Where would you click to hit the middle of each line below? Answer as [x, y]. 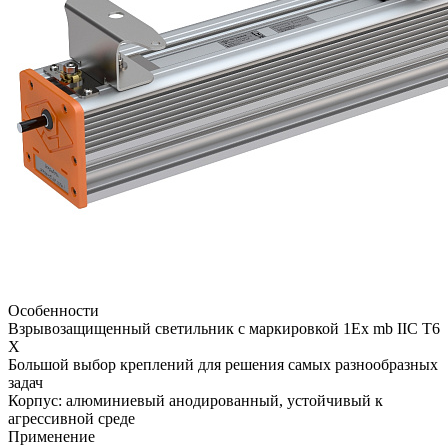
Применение [51, 437]
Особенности [53, 311]
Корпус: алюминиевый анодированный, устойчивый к [195, 401]
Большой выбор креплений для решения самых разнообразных [223, 365]
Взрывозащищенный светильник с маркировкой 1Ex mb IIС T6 [224, 329]
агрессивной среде [71, 419]
